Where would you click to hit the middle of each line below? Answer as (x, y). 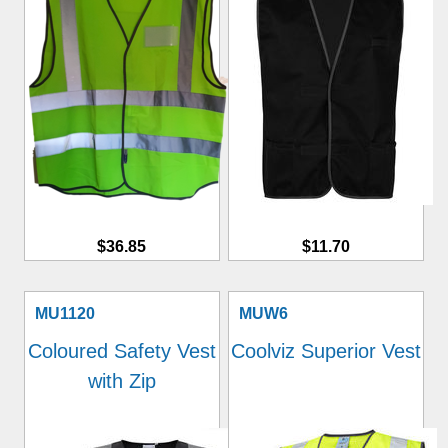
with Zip (121, 381)
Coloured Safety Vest (121, 351)
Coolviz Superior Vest (326, 351)
